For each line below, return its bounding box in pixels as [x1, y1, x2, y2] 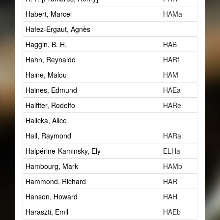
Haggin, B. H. [26, 39, 67, 49]
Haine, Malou [26, 70, 67, 80]
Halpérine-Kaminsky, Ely [26, 146, 101, 156]
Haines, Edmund [26, 85, 77, 95]
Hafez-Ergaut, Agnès [26, 24, 90, 34]
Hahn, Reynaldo [26, 55, 76, 64]
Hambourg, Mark [26, 161, 78, 171]
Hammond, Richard [26, 176, 86, 186]
